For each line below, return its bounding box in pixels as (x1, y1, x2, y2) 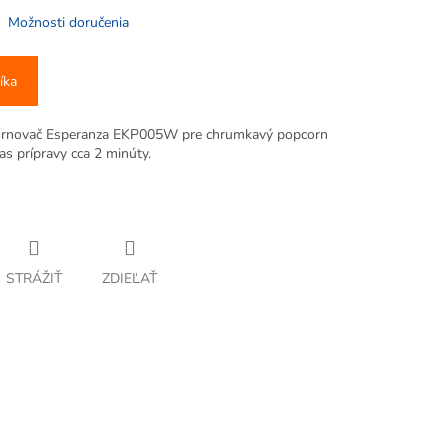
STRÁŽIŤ (6, 269, 62, 289)
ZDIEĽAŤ (102, 269, 157, 289)
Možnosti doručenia (8, 13, 129, 33)
